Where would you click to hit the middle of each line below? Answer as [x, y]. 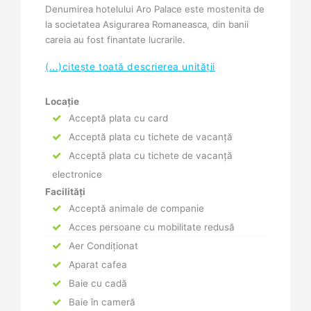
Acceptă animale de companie [135, 209]
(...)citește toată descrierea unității [130, 67]
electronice [77, 175]
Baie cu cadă [96, 284]
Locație [62, 102]
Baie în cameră [101, 302]
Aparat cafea [96, 265]
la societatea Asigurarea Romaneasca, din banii [147, 25]
